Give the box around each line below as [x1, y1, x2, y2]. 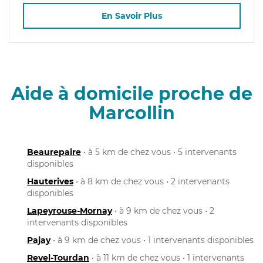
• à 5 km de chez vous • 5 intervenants [81, 146, 237, 157]
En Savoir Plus [101, 11, 162, 22]
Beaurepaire [27, 146, 81, 157]
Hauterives [27, 176, 73, 187]
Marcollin [88, 102, 175, 124]
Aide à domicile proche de [11, 82, 252, 104]
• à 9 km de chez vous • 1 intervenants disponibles [50, 234, 254, 245]
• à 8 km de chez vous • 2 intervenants [73, 176, 230, 187]
